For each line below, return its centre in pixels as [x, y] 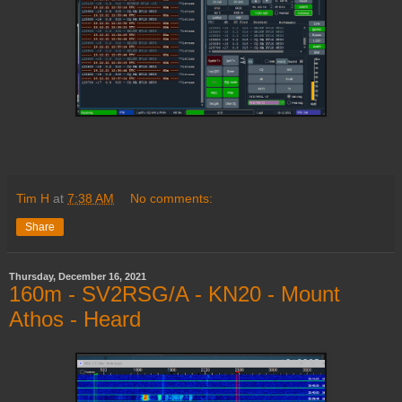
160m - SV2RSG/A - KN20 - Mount [175, 293]
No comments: [172, 198]
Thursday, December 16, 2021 [78, 276]
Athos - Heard [75, 319]
